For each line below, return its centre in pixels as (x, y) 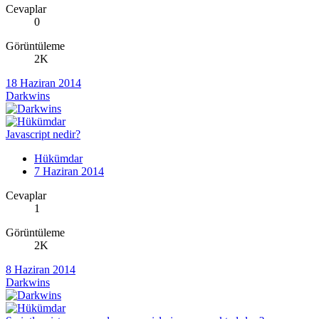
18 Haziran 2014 (43, 83)
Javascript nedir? (43, 135)
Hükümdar (58, 159)
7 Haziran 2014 (69, 172)
